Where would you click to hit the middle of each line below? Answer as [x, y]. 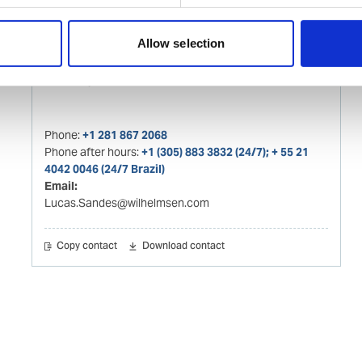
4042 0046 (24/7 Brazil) [104, 168]
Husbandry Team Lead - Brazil [112, 81]
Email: [61, 185]
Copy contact [87, 246]
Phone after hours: [93, 152]
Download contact [183, 246]
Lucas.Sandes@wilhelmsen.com [126, 202]
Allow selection [181, 44]
